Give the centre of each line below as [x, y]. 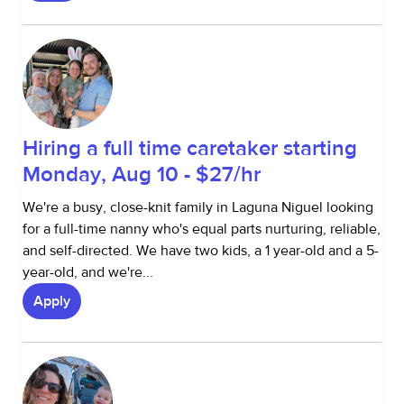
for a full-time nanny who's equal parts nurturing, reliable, [202, 229]
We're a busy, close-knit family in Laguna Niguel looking [198, 207]
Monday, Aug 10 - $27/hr [142, 174]
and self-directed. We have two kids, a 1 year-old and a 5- [201, 251]
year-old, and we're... [88, 272]
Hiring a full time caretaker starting [190, 148]
